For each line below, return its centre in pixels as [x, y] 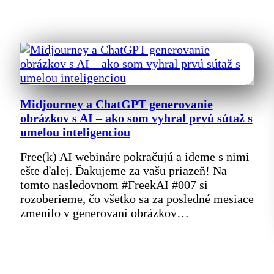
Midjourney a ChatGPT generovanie [116, 104]
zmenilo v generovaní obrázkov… [104, 213]
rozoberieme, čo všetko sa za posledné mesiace [137, 198]
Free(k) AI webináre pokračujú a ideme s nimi [135, 156]
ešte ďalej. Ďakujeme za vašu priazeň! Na [123, 170]
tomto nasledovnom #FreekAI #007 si [114, 184]
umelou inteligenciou [75, 132]
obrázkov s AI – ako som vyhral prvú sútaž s [136, 118]
